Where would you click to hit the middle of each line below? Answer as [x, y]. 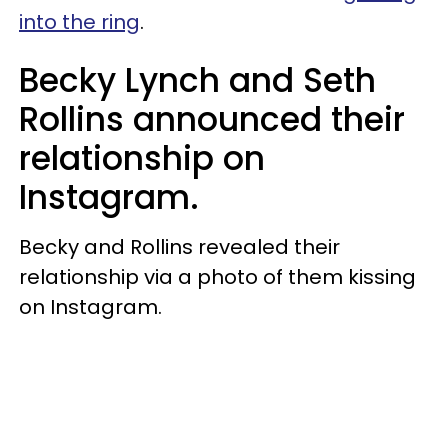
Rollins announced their [212, 119]
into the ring [79, 21]
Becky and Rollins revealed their [179, 246]
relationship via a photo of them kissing [217, 276]
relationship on [142, 158]
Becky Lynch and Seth [197, 80]
